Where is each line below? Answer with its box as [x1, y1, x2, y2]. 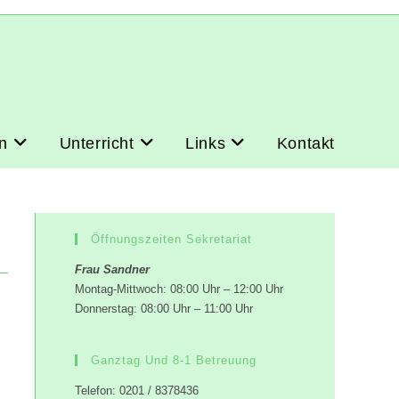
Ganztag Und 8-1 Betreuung [91, 354, 256, 367]
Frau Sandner [75, 263, 150, 276]
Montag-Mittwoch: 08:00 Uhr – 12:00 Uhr [75, 282, 283, 296]
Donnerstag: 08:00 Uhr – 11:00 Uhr [75, 302, 253, 315]
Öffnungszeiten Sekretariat [91, 232, 252, 246]
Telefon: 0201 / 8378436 [75, 384, 199, 397]
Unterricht [59, 134, 134, 152]
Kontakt [276, 134, 335, 152]
